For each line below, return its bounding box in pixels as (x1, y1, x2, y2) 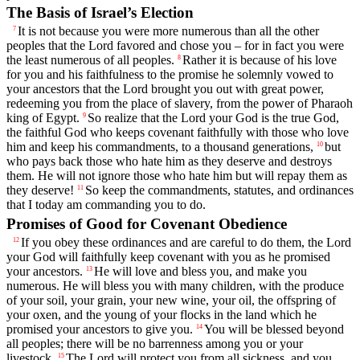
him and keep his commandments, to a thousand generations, (6, 140, 313, 154)
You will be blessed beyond (204, 321, 344, 336)
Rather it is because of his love (182, 53, 337, 67)
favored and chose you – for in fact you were (113, 39, 344, 53)
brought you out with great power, (148, 82, 324, 96)
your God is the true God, (206, 111, 339, 125)
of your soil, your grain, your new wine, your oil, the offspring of (6, 292, 336, 307)
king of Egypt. (6, 111, 80, 125)
